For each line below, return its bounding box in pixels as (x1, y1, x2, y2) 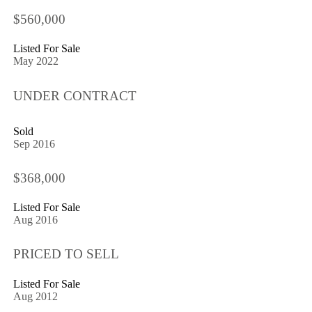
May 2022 (13, 55, 58, 68)
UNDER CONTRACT (13, 88, 136, 103)
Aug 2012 (13, 290, 58, 302)
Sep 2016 (13, 137, 55, 150)
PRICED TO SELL (13, 247, 119, 262)
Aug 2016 (13, 214, 58, 226)
